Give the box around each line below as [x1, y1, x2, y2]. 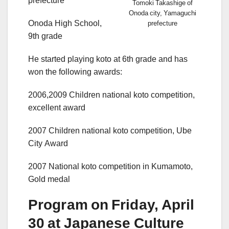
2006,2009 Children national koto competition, [28, 90, 195, 100]
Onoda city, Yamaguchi [129, 9, 196, 17]
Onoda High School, [28, 18, 102, 29]
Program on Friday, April [28, 196, 195, 214]
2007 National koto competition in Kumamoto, [28, 162, 193, 172]
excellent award [28, 103, 85, 113]
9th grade [28, 31, 62, 41]
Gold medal [28, 174, 70, 185]
